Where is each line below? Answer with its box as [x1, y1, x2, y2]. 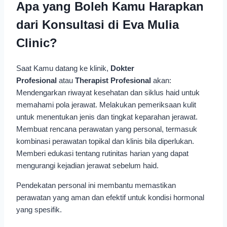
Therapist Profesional [75, 75, 151, 85]
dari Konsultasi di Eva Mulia [16, 17, 179, 31]
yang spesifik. [16, 205, 62, 214]
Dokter [110, 63, 134, 72]
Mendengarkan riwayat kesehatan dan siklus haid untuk [16, 88, 200, 97]
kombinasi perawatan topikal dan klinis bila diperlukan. [16, 136, 194, 145]
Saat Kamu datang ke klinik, [16, 63, 110, 72]
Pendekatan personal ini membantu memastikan [16, 180, 176, 190]
